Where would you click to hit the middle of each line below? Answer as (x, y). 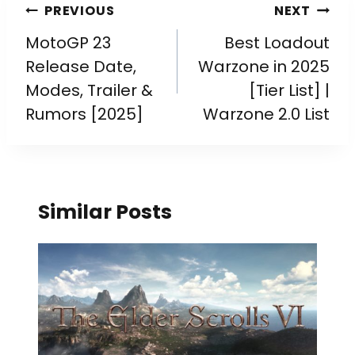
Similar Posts (105, 212)
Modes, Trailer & (89, 90)
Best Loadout (277, 42)
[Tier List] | (289, 90)
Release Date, (81, 66)
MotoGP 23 (68, 42)
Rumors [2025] (84, 114)
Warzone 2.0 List (266, 114)
